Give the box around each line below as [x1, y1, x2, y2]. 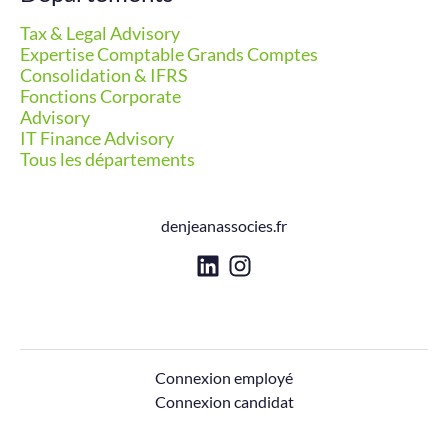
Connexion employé [155, 368, 293, 388]
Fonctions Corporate [20, 85, 181, 107]
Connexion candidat [154, 392, 294, 412]
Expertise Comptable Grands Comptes [20, 43, 318, 65]
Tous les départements [20, 148, 195, 170]
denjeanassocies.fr [161, 216, 287, 235]
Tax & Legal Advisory [20, 22, 180, 44]
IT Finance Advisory [20, 127, 174, 149]
